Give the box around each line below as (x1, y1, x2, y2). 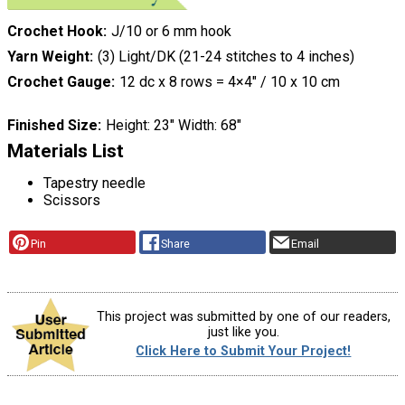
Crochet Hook (7, 23, 103, 41)
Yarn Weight (7, 48, 89, 66)
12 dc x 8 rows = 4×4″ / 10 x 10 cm (118, 73, 340, 91)
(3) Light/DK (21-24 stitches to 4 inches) (97, 48, 354, 66)
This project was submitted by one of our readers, (96, 308, 391, 325)
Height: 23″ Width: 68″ (105, 117, 241, 135)
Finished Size (7, 117, 98, 135)
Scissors (43, 192, 100, 210)
